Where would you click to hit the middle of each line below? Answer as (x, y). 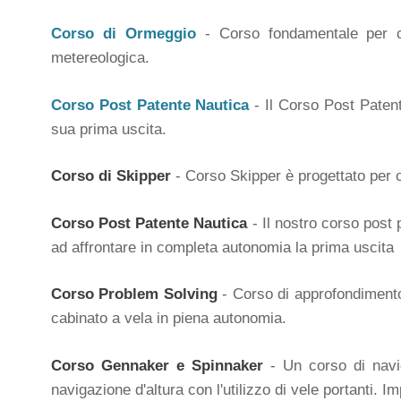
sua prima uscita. (109, 129)
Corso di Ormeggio (124, 34)
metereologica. (100, 58)
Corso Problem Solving (134, 294)
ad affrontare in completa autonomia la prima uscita (222, 247)
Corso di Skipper (111, 176)
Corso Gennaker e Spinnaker (158, 365)
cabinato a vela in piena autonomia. (169, 318)
